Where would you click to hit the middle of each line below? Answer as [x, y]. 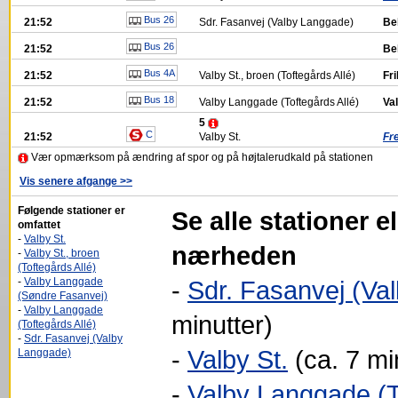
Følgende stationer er [72, 211]
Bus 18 [158, 99]
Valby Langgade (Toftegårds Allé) [279, 102]
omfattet [39, 225]
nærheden [234, 255]
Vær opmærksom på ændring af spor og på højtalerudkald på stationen [201, 157]
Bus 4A [158, 73]
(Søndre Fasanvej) [63, 296]
